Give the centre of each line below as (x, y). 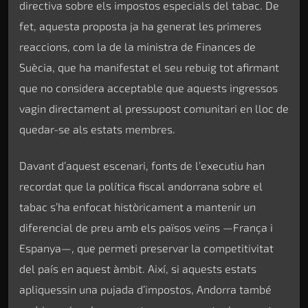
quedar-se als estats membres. (97, 129)
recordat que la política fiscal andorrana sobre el (141, 186)
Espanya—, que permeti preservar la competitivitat (146, 247)
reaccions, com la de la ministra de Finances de (137, 47)
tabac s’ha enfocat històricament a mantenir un (137, 206)
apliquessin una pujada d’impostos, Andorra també (145, 289)
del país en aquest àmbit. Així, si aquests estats (138, 268)
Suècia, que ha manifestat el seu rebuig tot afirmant (149, 67)
